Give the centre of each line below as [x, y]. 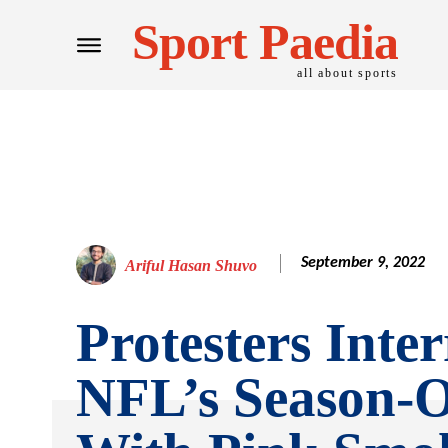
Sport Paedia [265, 41]
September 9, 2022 [363, 262]
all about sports [347, 72]
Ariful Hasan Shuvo [191, 265]
